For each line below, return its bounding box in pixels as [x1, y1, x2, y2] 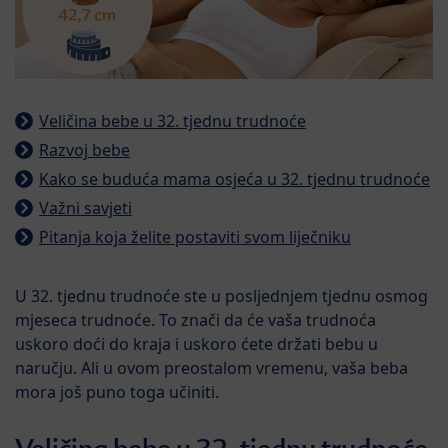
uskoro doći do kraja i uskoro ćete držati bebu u [15, 333, 378, 356]
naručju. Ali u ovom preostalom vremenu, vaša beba [15, 357, 408, 380]
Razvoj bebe [39, 139, 130, 162]
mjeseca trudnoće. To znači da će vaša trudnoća [15, 309, 376, 332]
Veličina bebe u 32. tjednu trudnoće [39, 110, 306, 133]
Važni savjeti [39, 197, 132, 220]
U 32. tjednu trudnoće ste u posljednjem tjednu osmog [15, 285, 428, 308]
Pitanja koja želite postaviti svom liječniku [39, 226, 351, 249]
